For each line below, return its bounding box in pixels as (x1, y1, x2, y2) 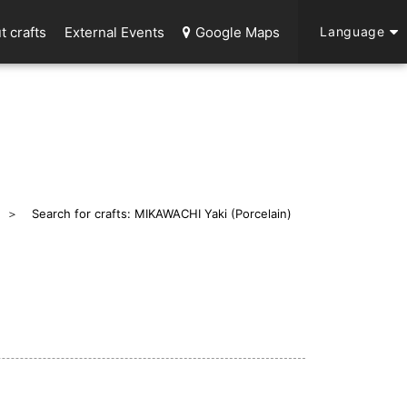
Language (320, 24, 385, 39)
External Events (65, 24, 164, 41)
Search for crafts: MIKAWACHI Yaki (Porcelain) (32, 206, 292, 221)
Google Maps (195, 24, 280, 41)
